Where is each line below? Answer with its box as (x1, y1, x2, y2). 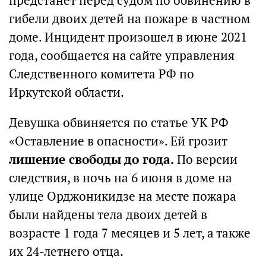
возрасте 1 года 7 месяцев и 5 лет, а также (9, 225, 251, 241)
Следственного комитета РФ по (9, 66, 194, 82)
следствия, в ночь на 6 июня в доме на (9, 170, 232, 186)
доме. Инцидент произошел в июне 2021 (9, 29, 247, 45)
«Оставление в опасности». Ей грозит (9, 133, 227, 149)
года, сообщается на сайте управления (9, 47, 235, 64)
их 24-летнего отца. (9, 243, 123, 259)
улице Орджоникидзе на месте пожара (9, 188, 236, 204)
